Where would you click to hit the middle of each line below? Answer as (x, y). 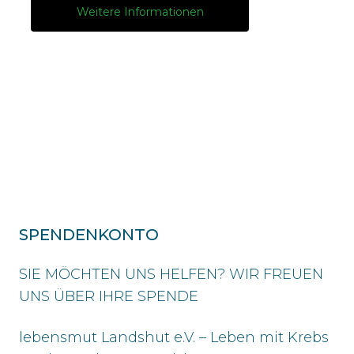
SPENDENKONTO (89, 234)
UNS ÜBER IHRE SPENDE (109, 296)
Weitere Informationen (140, 12)
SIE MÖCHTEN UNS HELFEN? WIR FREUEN (171, 274)
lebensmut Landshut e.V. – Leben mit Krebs (174, 337)
